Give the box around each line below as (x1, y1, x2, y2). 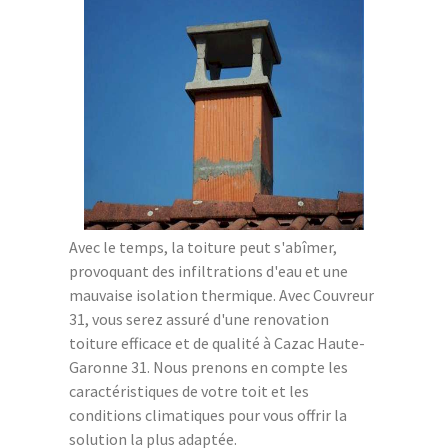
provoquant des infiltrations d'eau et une (69, 260, 348, 281)
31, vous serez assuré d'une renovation (69, 308, 329, 329)
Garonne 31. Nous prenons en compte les (69, 356, 348, 377)
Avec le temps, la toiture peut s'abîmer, (69, 236, 337, 257)
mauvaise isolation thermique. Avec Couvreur (69, 284, 374, 305)
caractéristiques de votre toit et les (69, 380, 309, 401)
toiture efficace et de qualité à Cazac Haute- (69, 332, 365, 353)
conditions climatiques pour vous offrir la (69, 404, 347, 425)
